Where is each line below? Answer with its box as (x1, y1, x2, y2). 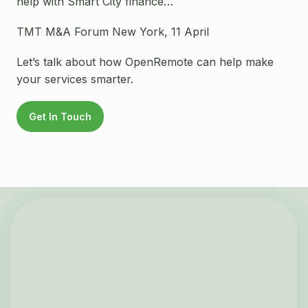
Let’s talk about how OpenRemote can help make (16, 54, 274, 69)
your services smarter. (16, 71, 133, 86)
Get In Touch (29, 111, 91, 123)
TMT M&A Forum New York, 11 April (16, 24, 209, 38)
